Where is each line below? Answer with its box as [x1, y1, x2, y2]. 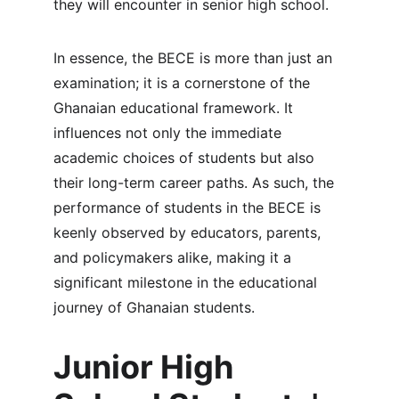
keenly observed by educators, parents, [53, 224, 325, 241]
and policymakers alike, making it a [53, 248, 296, 266]
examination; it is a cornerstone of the [53, 74, 314, 92]
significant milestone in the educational [53, 273, 322, 291]
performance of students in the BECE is [53, 199, 325, 216]
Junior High [53, 347, 240, 387]
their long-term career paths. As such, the [53, 174, 338, 191]
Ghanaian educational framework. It [53, 99, 297, 117]
